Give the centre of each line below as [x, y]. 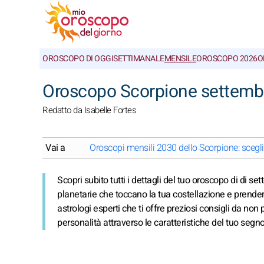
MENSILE [180, 59]
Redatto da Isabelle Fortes [89, 110]
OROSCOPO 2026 [227, 59]
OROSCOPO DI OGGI [78, 59]
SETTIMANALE [139, 59]
